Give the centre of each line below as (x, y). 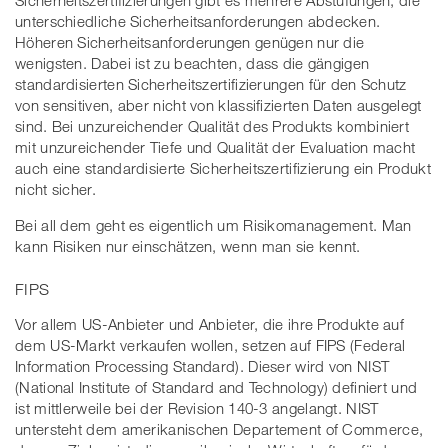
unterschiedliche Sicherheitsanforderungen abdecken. (198, 20)
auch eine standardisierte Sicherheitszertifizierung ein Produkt (223, 167)
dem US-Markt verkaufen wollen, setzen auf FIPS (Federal (210, 345)
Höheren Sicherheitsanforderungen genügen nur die (190, 41)
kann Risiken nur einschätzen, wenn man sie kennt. (188, 245)
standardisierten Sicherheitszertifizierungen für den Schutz (211, 83)
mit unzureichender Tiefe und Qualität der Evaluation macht (215, 146)
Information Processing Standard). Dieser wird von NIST (202, 366)
